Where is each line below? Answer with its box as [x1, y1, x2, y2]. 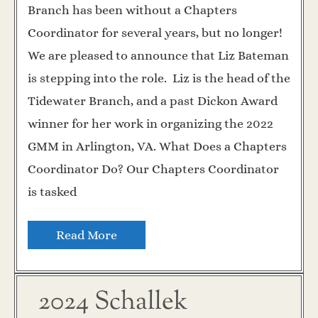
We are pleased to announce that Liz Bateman [28, 48, 289, 63]
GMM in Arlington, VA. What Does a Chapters [28, 139, 287, 154]
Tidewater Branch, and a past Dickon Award [28, 94, 278, 109]
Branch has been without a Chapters [28, 3, 237, 18]
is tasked [28, 185, 77, 199]
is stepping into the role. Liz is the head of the [28, 71, 290, 86]
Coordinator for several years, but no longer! [28, 26, 283, 40]
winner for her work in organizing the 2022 [28, 116, 273, 131]
